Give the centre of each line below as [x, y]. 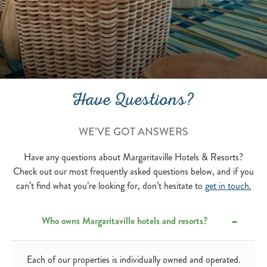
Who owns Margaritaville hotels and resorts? [125, 221]
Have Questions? [133, 102]
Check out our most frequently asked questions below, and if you [133, 171]
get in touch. [228, 186]
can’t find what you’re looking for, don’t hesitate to [110, 186]
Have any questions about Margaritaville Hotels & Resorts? [133, 157]
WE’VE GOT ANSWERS [133, 132]
